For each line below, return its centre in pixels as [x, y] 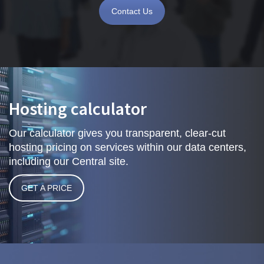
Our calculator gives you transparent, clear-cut [117, 133]
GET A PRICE [47, 188]
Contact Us [132, 11]
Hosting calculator [78, 108]
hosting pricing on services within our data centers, [128, 147]
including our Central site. [69, 161]
